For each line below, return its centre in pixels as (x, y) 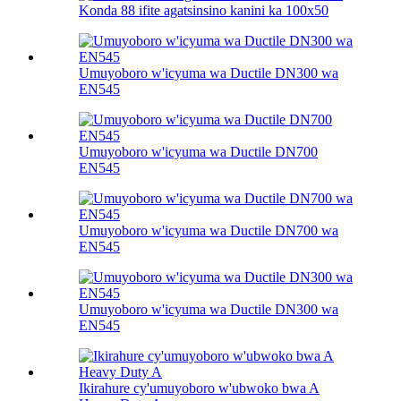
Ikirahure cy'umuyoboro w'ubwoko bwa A (199, 388)
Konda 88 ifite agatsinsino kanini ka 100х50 (204, 11)
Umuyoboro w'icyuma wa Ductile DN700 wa (209, 231)
